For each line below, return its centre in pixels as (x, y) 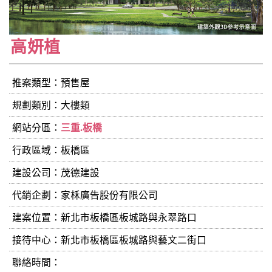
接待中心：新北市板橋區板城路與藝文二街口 (109, 240)
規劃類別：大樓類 (51, 105)
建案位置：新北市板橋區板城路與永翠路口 (104, 217)
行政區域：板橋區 (51, 150)
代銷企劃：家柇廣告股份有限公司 (85, 195)
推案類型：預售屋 (51, 83)
